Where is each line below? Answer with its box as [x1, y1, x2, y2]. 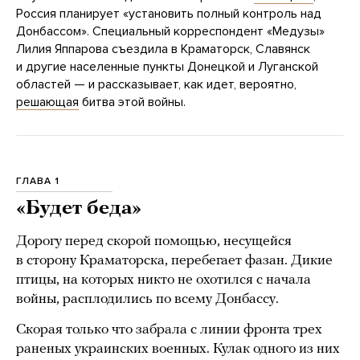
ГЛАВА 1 [16, 175, 59, 187]
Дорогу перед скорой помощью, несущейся [16, 234, 292, 250]
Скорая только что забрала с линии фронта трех [16, 322, 322, 338]
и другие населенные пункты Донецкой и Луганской [16, 59, 318, 76]
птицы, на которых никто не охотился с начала [16, 272, 311, 288]
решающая [16, 94, 79, 111]
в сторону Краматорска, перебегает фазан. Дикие [16, 253, 333, 269]
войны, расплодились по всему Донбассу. [16, 292, 279, 308]
